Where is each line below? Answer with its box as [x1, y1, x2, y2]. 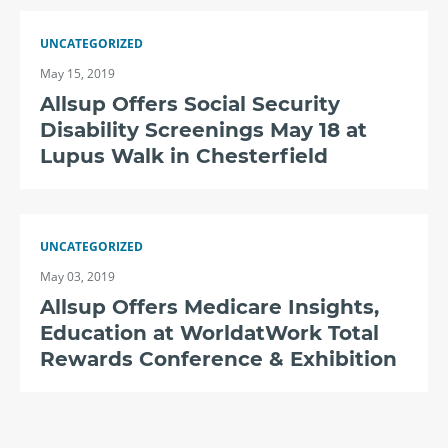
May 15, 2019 [40, 65, 115, 82]
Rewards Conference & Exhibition [40, 347, 397, 371]
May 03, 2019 [40, 268, 115, 285]
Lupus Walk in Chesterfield [40, 144, 328, 168]
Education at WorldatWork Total [40, 321, 379, 345]
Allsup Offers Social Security [40, 92, 340, 116]
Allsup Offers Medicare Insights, [40, 295, 379, 319]
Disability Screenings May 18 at [40, 118, 367, 142]
